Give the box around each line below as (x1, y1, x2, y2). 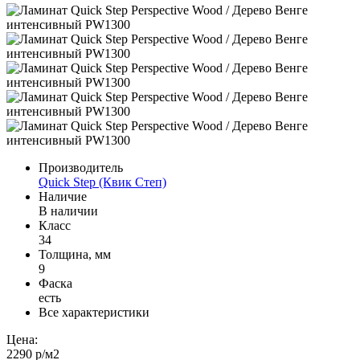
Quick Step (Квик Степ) (39, 174, 166, 189)
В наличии (39, 203, 98, 218)
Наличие (39, 189, 87, 203)
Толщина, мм (39, 247, 111, 261)
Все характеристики (39, 305, 149, 319)
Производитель (39, 160, 123, 174)
